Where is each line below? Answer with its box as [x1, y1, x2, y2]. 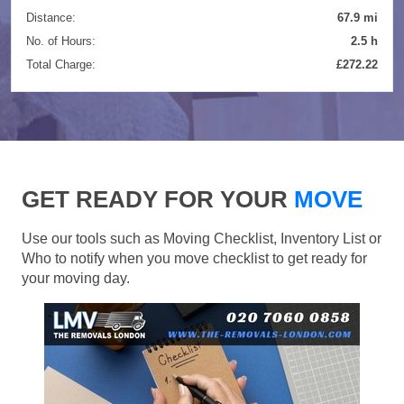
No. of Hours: [26, 33, 96, 48]
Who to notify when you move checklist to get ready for [22, 250, 367, 266]
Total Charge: [26, 57, 96, 71]
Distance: [26, 10, 76, 24]
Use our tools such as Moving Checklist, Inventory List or [22, 230, 381, 246]
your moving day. [22, 270, 130, 286]
